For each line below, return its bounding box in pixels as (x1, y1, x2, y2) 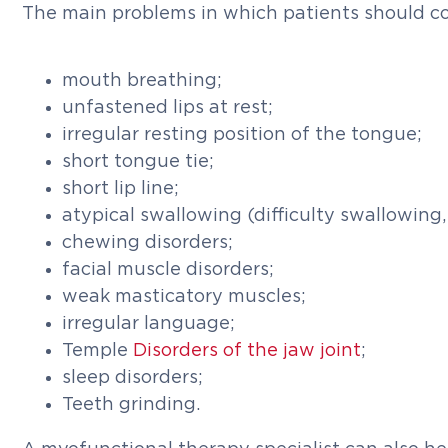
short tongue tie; (62, 153, 214, 171)
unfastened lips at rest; (62, 99, 273, 117)
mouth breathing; (62, 72, 222, 90)
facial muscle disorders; (62, 261, 274, 279)
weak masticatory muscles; (62, 288, 306, 306)
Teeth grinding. (62, 396, 200, 414)
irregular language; (62, 315, 235, 333)
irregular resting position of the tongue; (62, 126, 422, 144)
